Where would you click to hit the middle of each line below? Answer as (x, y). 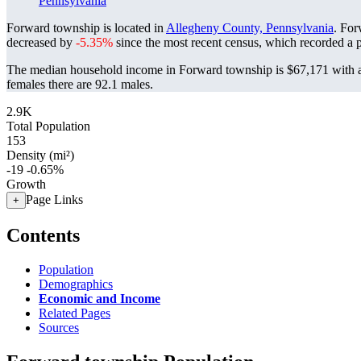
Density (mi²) (40, 155)
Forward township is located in (86, 28)
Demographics (76, 284)
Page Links (54, 199)
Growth (26, 184)
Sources (59, 327)
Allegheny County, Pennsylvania (250, 28)
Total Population (48, 126)
